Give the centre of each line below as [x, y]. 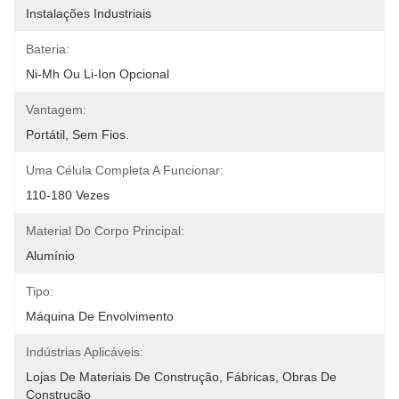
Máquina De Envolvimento [100, 316]
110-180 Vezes [68, 195]
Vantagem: [56, 110]
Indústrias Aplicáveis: [85, 352]
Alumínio [50, 256]
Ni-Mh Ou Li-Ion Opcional [98, 74]
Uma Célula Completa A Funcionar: [125, 170]
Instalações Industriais [89, 13]
